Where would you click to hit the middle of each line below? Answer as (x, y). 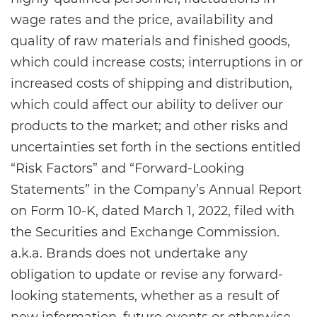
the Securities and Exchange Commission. (145, 232)
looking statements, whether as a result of (145, 296)
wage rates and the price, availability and (142, 20)
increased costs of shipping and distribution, (151, 83)
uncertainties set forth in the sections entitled (156, 147)
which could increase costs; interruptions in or (157, 62)
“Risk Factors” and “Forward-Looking (127, 168)
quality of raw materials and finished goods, (150, 41)
